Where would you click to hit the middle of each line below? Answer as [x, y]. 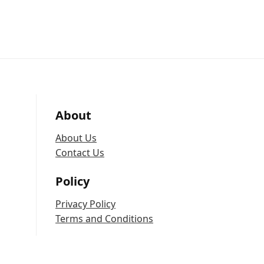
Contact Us [80, 152]
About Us [76, 138]
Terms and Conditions [104, 218]
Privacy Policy [85, 204]
